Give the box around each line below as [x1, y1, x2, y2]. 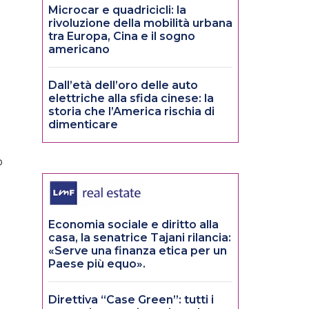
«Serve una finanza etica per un [48, 244, 227, 258]
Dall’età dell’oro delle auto [48, 79, 198, 92]
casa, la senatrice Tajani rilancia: [48, 231, 231, 245]
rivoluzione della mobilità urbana [48, 17, 232, 30]
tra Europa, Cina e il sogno [48, 30, 195, 43]
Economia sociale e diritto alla [48, 218, 219, 232]
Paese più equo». [48, 257, 146, 271]
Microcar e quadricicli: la [48, 3, 186, 17]
